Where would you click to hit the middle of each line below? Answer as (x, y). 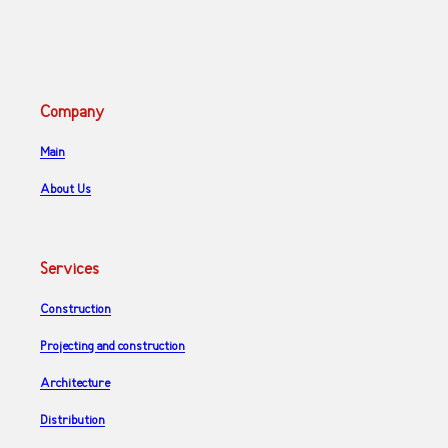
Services (69, 270)
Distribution (72, 421)
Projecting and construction (112, 347)
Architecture (75, 384)
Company (72, 113)
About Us (65, 190)
